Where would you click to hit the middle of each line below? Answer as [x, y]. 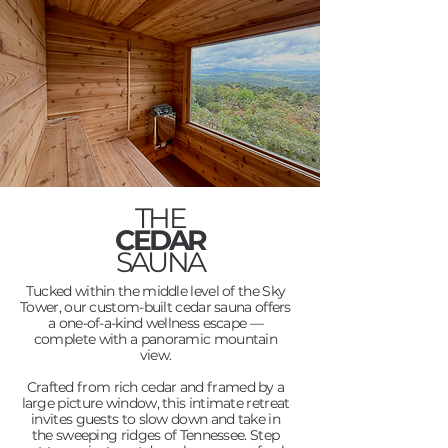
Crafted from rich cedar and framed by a [155, 387]
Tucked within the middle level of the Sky [155, 291]
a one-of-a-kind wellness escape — [155, 323]
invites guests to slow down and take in [155, 419]
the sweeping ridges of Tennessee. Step [155, 435]
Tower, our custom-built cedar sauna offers [155, 307]
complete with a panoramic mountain [155, 339]
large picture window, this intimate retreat [155, 403]
